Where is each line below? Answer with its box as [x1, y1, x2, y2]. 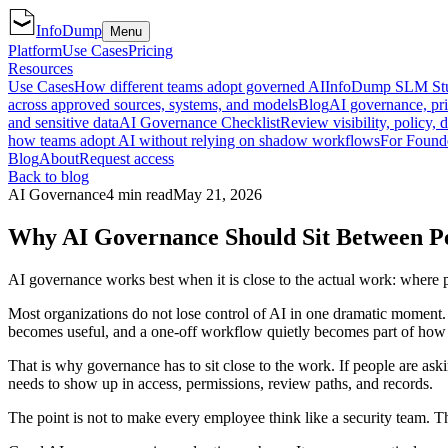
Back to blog [8, 168, 89, 185]
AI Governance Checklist [119, 114, 280, 131]
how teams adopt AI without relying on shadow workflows [8, 132, 380, 149]
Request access [79, 150, 174, 167]
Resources [8, 60, 73, 77]
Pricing [128, 42, 173, 59]
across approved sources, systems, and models [8, 96, 298, 113]
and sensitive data [8, 114, 119, 131]
